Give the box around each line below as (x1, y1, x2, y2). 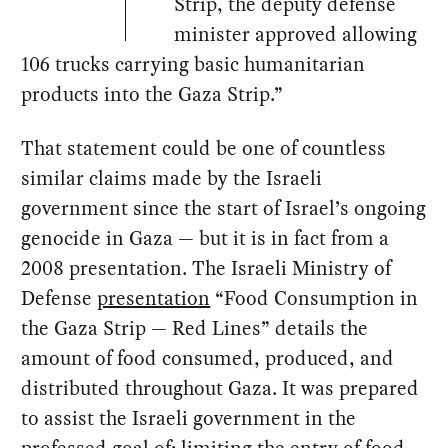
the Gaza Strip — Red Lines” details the (21, 314, 369, 343)
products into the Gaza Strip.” (21, 80, 284, 109)
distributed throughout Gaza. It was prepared (21, 374, 420, 403)
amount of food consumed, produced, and (21, 344, 395, 373)
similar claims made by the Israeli (21, 164, 323, 193)
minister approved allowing (174, 20, 418, 49)
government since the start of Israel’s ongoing (21, 194, 427, 223)
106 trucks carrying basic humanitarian (21, 50, 366, 79)
